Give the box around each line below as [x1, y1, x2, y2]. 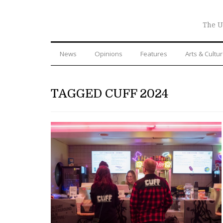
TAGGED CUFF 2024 [51, 86, 169, 101]
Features [140, 49, 167, 58]
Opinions [95, 49, 122, 58]
